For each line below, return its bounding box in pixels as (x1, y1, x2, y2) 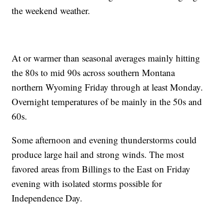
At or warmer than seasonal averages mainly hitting (12, 52, 201, 64)
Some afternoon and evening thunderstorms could (12, 134, 197, 146)
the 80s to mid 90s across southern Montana (12, 66, 175, 79)
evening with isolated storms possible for (12, 177, 162, 190)
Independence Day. (12, 192, 83, 204)
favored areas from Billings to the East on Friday (12, 163, 191, 175)
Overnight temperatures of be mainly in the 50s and (12, 95, 202, 108)
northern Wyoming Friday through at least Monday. (12, 81, 203, 93)
